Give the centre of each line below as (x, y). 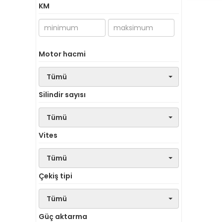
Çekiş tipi (55, 176)
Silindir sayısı (62, 95)
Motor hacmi (62, 54)
